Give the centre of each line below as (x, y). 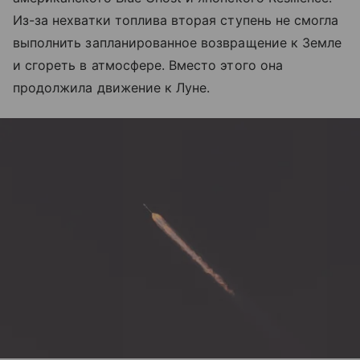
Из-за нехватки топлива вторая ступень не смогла (176, 20)
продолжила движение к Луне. (112, 87)
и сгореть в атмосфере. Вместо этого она (148, 65)
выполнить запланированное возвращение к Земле (178, 42)
